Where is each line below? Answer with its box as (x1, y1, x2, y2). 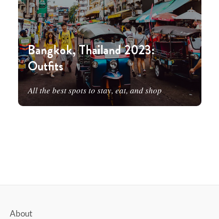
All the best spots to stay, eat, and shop (27, 85, 162, 96)
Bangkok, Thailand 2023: (27, 41, 155, 59)
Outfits (27, 57, 64, 75)
